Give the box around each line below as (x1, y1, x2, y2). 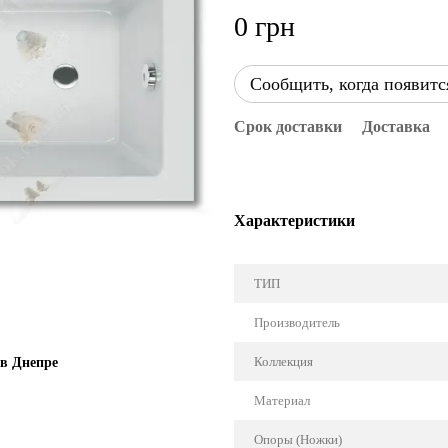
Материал (254, 393, 310, 408)
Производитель (254, 315, 340, 330)
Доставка (362, 118, 430, 135)
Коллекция (254, 354, 313, 369)
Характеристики (234, 212, 355, 229)
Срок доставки (234, 118, 342, 135)
